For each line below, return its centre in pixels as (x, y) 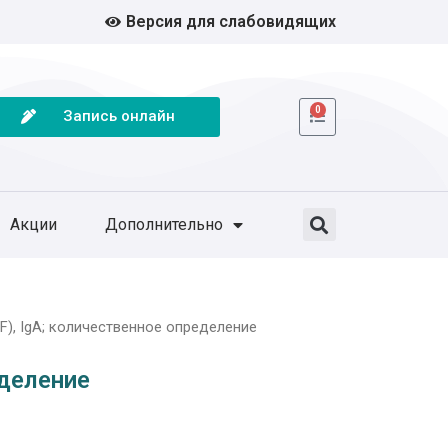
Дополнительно (164, 224)
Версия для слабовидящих (231, 21)
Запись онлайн (118, 116)
